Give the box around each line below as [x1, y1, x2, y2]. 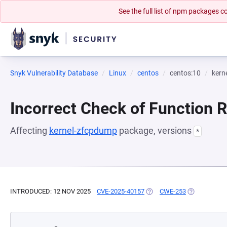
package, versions [117, 125, 194, 136]
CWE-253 [160, 187, 186, 195]
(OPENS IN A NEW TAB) [144, 187, 214, 195]
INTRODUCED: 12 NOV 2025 [10, 187, 91, 195]
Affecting [10, 125, 49, 136]
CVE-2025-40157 [97, 187, 144, 195]
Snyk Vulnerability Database [10, 69, 98, 77]
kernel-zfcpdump [49, 125, 117, 136]
